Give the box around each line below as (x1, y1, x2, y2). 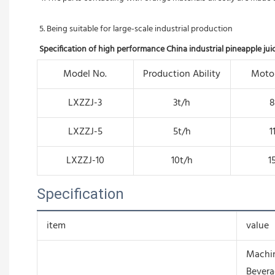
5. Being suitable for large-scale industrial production (39, 21, 233, 36)
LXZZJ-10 (66, 152, 104, 169)
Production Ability (143, 66, 221, 82)
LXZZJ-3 (68, 95, 103, 111)
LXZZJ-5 (68, 123, 103, 140)
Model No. (63, 66, 107, 82)
